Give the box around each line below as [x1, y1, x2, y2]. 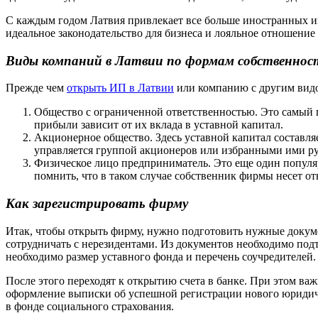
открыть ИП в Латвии [67, 82, 174, 94]
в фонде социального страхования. [6, 300, 174, 312]
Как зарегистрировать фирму [6, 196, 188, 212]
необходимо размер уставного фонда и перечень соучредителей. [6, 250, 316, 263]
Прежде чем [6, 82, 67, 94]
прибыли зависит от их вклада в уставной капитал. [34, 119, 283, 131]
